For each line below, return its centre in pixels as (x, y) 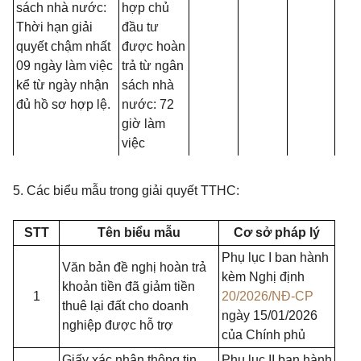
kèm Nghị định (263, 277)
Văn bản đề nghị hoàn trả (134, 267)
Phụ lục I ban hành (275, 257)
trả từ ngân (153, 66)
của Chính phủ (263, 335)
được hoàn (154, 46)
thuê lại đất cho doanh (125, 306)
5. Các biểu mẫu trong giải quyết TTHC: (126, 191)
